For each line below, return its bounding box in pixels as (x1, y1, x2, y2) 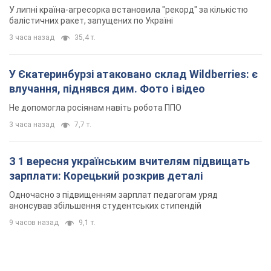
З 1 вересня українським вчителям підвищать (9, 155, 250, 168)
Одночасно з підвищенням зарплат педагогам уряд (9, 190, 218, 200)
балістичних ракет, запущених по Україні (9, 16, 173, 26)
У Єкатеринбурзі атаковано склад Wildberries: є (9, 68, 258, 81)
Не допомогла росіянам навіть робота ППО (9, 103, 181, 113)
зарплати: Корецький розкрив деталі (9, 169, 203, 183)
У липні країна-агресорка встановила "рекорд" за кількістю (9, 5, 248, 15)
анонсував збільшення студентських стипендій (9, 201, 201, 211)
